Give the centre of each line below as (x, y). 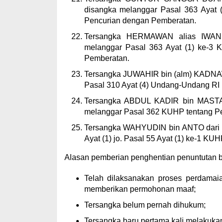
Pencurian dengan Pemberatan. (140, 21)
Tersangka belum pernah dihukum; (145, 205)
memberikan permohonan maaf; (140, 189)
